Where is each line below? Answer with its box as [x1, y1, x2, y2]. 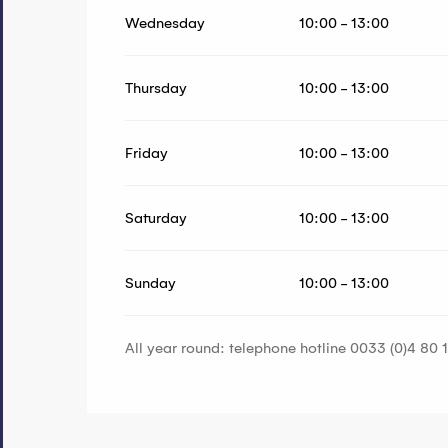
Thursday [125, 79, 188, 98]
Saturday [125, 209, 188, 228]
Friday [125, 144, 169, 163]
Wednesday [125, 14, 206, 33]
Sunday [125, 274, 177, 293]
